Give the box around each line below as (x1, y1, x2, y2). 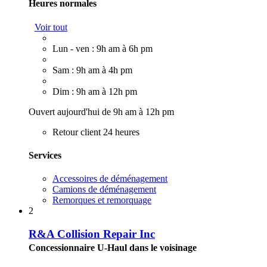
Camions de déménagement (52, 184, 156, 195)
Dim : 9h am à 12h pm (52, 86, 137, 97)
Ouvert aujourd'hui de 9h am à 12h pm (29, 106, 174, 117)
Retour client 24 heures (52, 126, 139, 137)
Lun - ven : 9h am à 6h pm (52, 43, 153, 54)
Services (29, 150, 61, 160)
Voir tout (35, 21, 67, 32)
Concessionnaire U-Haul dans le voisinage (29, 242, 197, 253)
